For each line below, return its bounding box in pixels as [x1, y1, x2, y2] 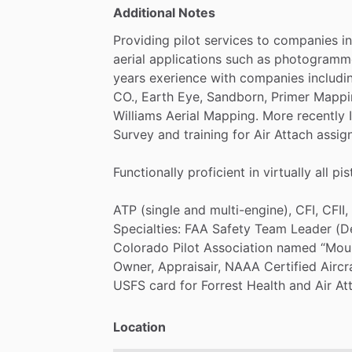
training [184, 126, 229, 142]
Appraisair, [158, 258, 221, 274]
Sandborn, [207, 88, 267, 104]
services [204, 31, 253, 48]
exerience [149, 69, 207, 86]
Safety [212, 220, 251, 236]
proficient [188, 163, 245, 180]
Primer [271, 88, 310, 104]
